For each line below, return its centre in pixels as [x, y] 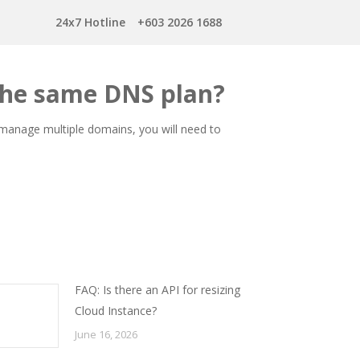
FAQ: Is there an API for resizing [157, 290]
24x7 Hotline [90, 22]
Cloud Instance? [115, 311]
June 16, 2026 [106, 334]
